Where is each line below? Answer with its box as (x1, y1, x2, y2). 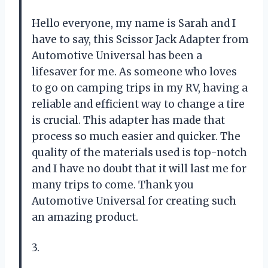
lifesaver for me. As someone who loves (32, 65, 237, 78)
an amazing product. (32, 210, 138, 224)
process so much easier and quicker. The (32, 129, 240, 143)
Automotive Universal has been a (32, 48, 202, 62)
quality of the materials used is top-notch (32, 145, 247, 159)
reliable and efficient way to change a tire (32, 97, 245, 111)
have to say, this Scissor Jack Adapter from (32, 32, 249, 46)
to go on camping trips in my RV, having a (32, 81, 248, 95)
